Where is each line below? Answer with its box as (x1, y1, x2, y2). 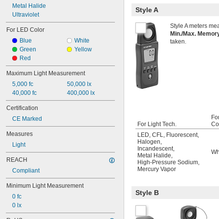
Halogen (137, 138, 160, 145)
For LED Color (6, 26, 44, 33)
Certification (6, 105, 38, 111)
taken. (170, 38, 186, 45)
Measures (6, 131, 33, 137)
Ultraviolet (12, 11, 39, 18)
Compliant (12, 167, 40, 174)
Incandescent (137, 145, 173, 152)
